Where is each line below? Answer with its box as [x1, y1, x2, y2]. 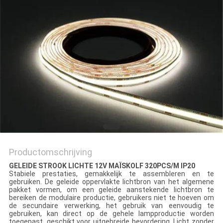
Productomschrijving [8, 147, 92, 158]
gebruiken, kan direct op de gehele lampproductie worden [8, 210, 215, 218]
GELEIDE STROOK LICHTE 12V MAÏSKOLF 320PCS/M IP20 [8, 162, 195, 170]
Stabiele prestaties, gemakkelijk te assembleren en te [8, 170, 215, 178]
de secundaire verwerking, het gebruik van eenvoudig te [8, 202, 215, 210]
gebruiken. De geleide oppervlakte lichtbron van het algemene [8, 178, 215, 186]
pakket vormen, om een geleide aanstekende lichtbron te [8, 186, 215, 194]
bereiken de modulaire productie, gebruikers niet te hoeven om [8, 194, 215, 202]
